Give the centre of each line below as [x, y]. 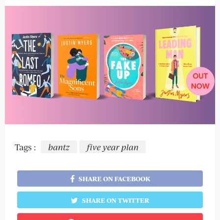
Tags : [25, 147]
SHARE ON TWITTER [116, 201]
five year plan [113, 147]
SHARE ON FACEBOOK [114, 179]
